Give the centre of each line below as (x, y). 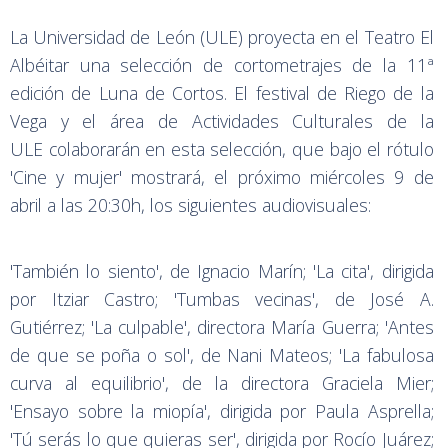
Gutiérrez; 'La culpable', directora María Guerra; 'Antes (222, 327)
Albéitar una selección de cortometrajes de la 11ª (222, 65)
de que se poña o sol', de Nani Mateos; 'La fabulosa (222, 355)
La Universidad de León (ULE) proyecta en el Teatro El (222, 37)
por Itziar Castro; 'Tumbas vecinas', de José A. (222, 299)
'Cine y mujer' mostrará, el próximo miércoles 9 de (222, 177)
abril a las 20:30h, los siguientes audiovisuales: (193, 205)
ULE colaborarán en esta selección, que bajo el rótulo (222, 149)
